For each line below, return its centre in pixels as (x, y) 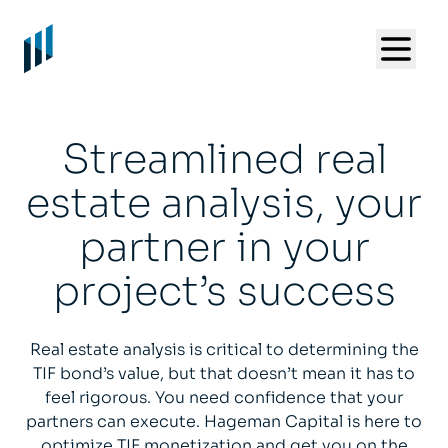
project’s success (224, 292)
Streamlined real (224, 160)
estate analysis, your (224, 204)
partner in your (224, 248)
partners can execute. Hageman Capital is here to (224, 422)
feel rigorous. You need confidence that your (224, 398)
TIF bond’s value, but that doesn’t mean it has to (224, 374)
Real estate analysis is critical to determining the (224, 350)
